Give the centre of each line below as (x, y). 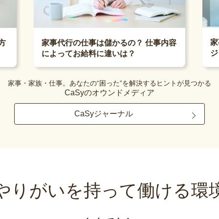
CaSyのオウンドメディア (109, 92)
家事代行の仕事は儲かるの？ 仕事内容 (109, 43)
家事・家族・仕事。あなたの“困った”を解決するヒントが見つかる (109, 83)
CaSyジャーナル (104, 114)
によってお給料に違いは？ (88, 53)
